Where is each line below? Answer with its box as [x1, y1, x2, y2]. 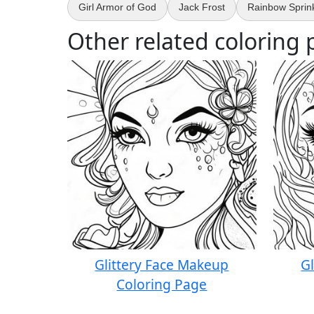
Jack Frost [179, 1, 225, 13]
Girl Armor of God [78, 1, 156, 13]
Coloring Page [116, 275, 207, 294]
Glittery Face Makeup [95, 255, 229, 275]
